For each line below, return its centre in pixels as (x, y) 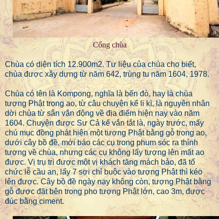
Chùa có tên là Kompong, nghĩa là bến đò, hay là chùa (99, 93)
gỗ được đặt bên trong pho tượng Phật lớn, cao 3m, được (105, 191)
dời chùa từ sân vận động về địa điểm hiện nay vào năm (102, 113)
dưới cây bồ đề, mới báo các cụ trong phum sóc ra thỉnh (101, 142)
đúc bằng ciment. (34, 201)
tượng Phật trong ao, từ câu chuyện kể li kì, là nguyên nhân (107, 103)
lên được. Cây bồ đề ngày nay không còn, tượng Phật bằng (108, 181)
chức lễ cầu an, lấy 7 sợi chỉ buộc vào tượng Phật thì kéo (104, 172)
